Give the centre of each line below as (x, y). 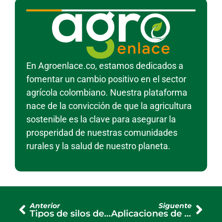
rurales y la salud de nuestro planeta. (98, 146)
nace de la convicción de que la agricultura (109, 106)
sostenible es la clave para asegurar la (101, 119)
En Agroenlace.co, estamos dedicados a (105, 66)
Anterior (45, 205)
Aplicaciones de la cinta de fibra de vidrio (187, 213)
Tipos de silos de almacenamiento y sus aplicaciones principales (107, 213)
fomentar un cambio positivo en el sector (106, 79)
